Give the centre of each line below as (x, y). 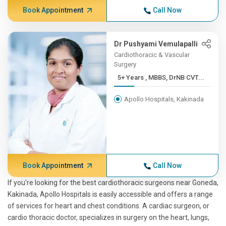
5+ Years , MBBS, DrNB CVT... (175, 77)
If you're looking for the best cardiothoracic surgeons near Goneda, (113, 183)
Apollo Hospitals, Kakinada (164, 99)
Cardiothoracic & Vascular (152, 55)
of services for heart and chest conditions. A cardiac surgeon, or (108, 206)
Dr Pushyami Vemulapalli (156, 44)
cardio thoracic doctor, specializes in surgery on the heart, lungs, (108, 217)
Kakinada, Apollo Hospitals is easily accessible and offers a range (110, 194)
